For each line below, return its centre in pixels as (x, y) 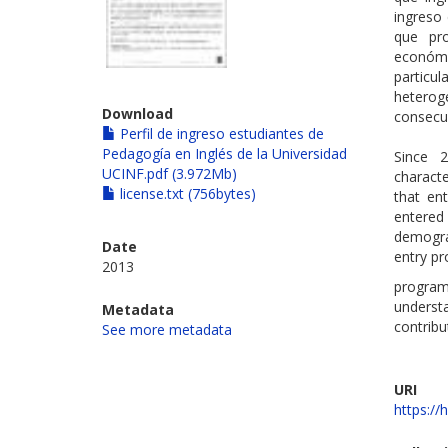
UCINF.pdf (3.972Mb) (169, 174)
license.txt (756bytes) (186, 194)
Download (137, 114)
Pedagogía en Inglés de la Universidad (224, 154)
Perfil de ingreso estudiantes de (220, 134)
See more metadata (167, 330)
